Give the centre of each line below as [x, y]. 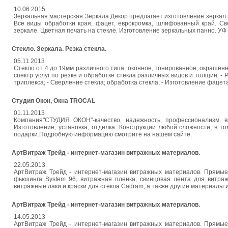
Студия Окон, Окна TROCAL [53, 101]
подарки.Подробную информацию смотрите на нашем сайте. [103, 134]
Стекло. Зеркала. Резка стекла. [59, 49]
